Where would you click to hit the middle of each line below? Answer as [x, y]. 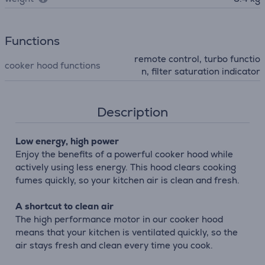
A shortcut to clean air [64, 206]
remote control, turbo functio [197, 59]
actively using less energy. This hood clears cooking [126, 167]
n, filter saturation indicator [201, 71]
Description [132, 112]
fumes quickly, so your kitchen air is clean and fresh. [127, 180]
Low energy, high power [67, 141]
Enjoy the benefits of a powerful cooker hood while [124, 154]
